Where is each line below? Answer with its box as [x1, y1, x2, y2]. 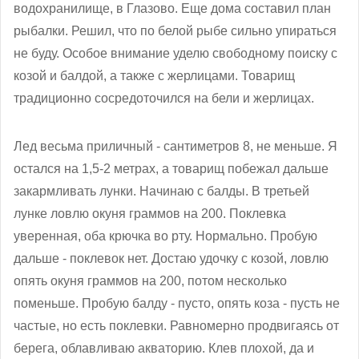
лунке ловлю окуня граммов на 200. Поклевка [14, 206, 286, 220]
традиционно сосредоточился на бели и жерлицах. [14, 91, 314, 105]
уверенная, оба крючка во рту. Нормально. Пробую [14, 228, 317, 243]
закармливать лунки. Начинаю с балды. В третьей [14, 184, 309, 198]
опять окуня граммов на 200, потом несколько [14, 273, 287, 288]
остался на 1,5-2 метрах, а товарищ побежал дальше [14, 161, 329, 175]
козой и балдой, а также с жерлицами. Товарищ [14, 68, 295, 83]
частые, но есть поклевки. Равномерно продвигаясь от [14, 318, 339, 333]
